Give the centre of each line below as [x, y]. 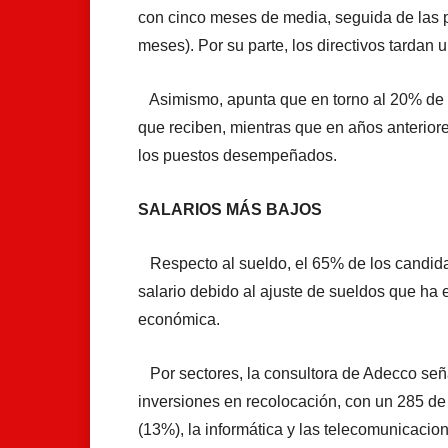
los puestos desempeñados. [237, 155]
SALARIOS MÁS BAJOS [230, 209]
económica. [179, 319]
